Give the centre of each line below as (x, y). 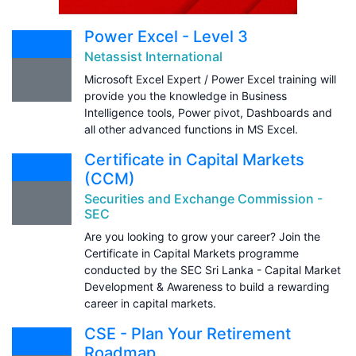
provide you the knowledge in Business (186, 95)
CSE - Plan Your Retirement (188, 333)
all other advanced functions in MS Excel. (191, 129)
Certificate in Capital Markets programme (192, 253)
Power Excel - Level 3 (166, 36)
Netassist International (153, 56)
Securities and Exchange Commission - (203, 198)
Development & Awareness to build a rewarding (207, 286)
